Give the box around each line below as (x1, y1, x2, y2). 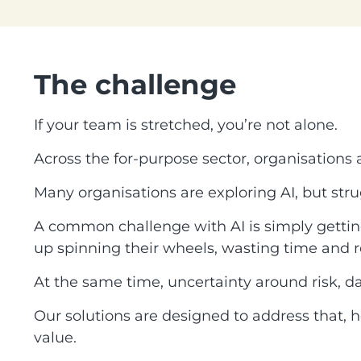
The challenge (34, 67, 236, 102)
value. (34, 328, 77, 346)
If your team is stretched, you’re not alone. (34, 115, 338, 134)
